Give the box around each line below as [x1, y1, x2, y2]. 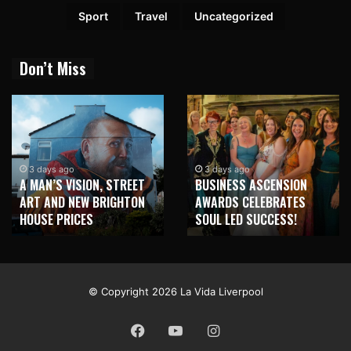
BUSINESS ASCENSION [195, 175, 307, 194]
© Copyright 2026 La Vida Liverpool [88, 284, 263, 298]
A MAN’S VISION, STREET [20, 175, 145, 194]
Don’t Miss [20, 56, 86, 80]
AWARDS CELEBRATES [195, 192, 306, 212]
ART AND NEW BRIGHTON [20, 192, 145, 212]
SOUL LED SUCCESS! [195, 209, 297, 229]
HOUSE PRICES [20, 209, 93, 229]
